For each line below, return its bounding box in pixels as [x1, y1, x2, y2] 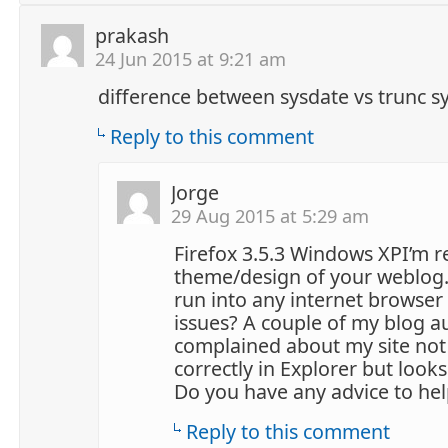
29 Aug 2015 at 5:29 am [171, 202, 369, 228]
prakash [95, 21, 169, 49]
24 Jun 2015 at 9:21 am [95, 45, 286, 71]
